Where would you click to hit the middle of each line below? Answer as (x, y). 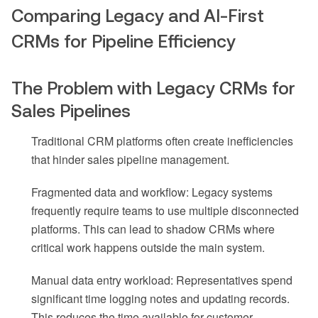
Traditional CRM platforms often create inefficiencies (162, 141)
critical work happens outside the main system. (148, 248)
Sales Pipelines (71, 111)
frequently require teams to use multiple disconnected (165, 211)
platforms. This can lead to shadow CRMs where (153, 229)
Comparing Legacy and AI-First (138, 16)
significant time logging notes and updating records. (160, 299)
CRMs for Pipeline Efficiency (124, 42)
